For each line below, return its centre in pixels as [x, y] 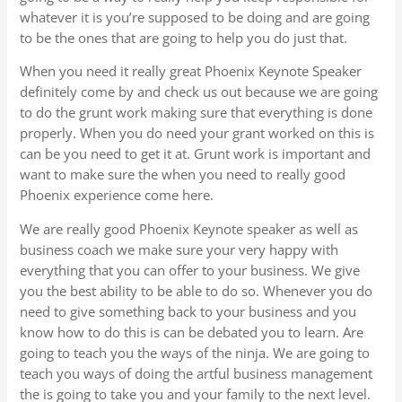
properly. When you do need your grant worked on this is [197, 133]
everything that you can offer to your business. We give [190, 270]
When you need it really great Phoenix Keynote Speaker [191, 71]
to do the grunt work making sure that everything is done [197, 113]
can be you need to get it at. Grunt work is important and [196, 154]
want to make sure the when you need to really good [183, 175]
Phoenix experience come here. [117, 195]
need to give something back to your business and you [188, 311]
